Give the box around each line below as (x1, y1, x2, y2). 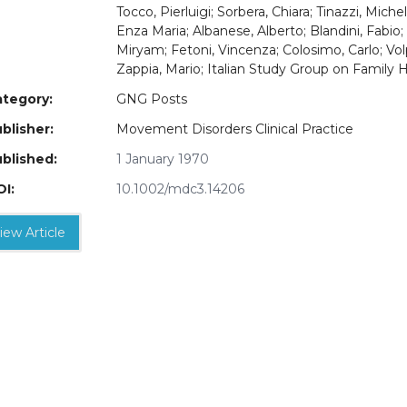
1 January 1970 (116, 151, 209, 168)
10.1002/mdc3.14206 (116, 181, 244, 198)
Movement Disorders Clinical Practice (116, 121, 353, 138)
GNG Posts (116, 91, 187, 108)
